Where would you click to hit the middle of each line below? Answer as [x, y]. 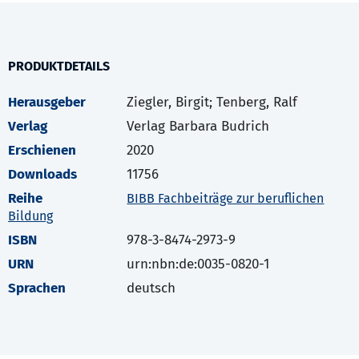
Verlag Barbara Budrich [198, 127]
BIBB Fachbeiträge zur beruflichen [226, 199]
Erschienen [42, 151]
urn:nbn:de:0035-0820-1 [198, 264]
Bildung [30, 216]
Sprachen [37, 288]
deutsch [151, 288]
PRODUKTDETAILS [59, 67]
